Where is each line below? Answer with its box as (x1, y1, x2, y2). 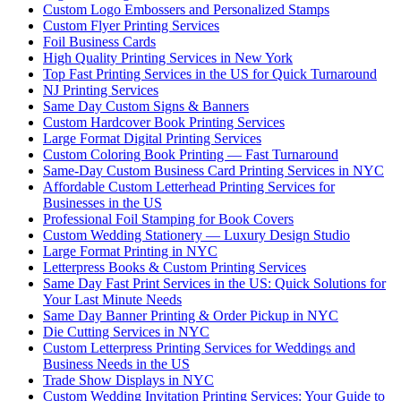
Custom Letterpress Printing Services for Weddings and (43, 339, 355, 355)
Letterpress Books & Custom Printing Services (43, 259, 306, 275)
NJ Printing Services (43, 81, 158, 98)
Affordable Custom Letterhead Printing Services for (43, 178, 335, 194)
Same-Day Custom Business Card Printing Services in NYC (43, 162, 384, 178)
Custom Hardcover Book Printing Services (43, 114, 285, 130)
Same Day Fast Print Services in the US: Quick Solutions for (43, 275, 386, 291)
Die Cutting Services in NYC (43, 323, 209, 339)
